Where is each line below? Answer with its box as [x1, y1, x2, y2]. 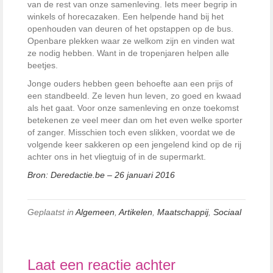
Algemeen [76, 207, 115, 217]
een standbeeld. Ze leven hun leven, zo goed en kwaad [27, 91, 241, 101]
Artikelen [119, 207, 152, 217]
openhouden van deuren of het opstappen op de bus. [27, 24, 233, 34]
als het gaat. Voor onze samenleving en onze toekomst [27, 103, 239, 113]
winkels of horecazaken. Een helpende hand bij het [27, 12, 224, 21]
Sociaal [213, 207, 241, 217]
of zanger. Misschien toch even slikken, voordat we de [27, 127, 235, 137]
